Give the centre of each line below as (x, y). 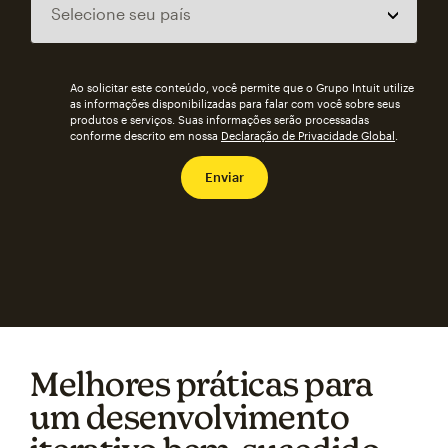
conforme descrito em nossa (145, 135)
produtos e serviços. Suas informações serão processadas (219, 119)
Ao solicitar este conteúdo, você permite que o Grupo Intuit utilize (242, 87)
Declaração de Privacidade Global (308, 135)
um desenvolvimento (189, 416)
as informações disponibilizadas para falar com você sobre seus (235, 103)
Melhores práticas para (201, 383)
